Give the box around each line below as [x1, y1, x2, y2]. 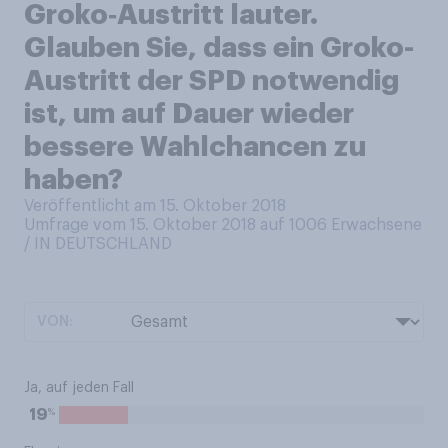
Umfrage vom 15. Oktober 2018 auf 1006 [24, 217, 331, 233]
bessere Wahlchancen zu [24, 133, 366, 161]
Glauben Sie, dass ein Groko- [24, 34, 414, 62]
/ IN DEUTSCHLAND [24, 236, 172, 252]
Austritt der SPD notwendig [24, 67, 399, 95]
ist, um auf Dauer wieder [24, 100, 354, 128]
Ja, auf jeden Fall [24, 381, 134, 395]
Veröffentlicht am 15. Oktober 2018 [24, 198, 286, 214]
